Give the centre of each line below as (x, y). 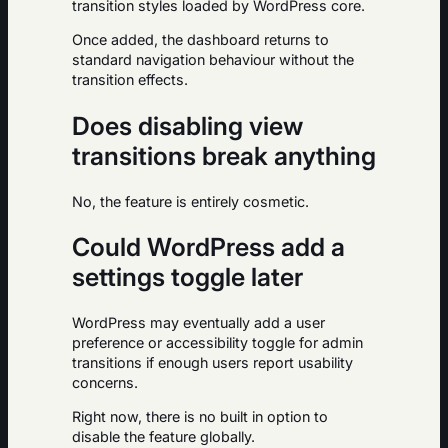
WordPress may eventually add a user (198, 323)
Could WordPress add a (208, 247)
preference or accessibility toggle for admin (217, 343)
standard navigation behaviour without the (213, 60)
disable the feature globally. (163, 437)
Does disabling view (187, 125)
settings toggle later (187, 277)
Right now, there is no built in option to (200, 417)
